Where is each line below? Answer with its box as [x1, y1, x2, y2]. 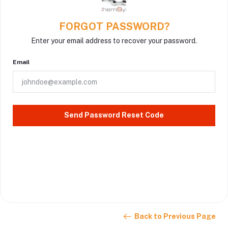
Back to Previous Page [134, 212, 216, 221]
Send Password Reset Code [64, 111, 164, 120]
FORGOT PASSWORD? [59, 20, 169, 33]
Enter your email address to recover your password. [31, 37, 197, 45]
